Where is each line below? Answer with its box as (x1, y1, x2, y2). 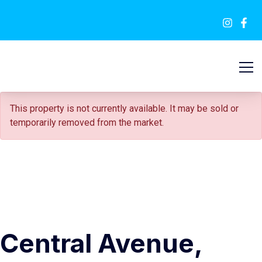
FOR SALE (12, 6, 46, 15)
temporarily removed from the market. (10, 117, 164, 128)
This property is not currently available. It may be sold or (10, 103, 239, 114)
